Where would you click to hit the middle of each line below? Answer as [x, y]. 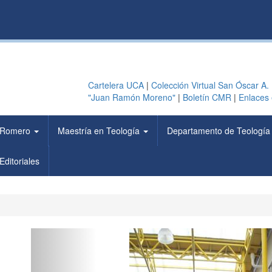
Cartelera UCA [116, 85]
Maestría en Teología [100, 131]
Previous [86, 236]
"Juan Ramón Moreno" [131, 97]
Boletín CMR [207, 97]
